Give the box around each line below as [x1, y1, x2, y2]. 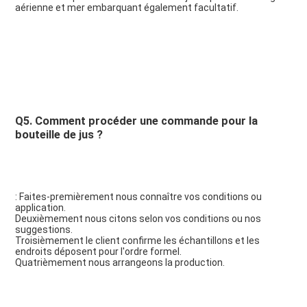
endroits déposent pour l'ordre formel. [14, 246, 182, 258]
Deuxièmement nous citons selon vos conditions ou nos [14, 213, 261, 225]
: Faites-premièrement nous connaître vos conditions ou [14, 191, 262, 203]
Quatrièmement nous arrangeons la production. [14, 257, 225, 269]
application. [14, 202, 66, 214]
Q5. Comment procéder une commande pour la [14, 114, 258, 128]
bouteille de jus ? [14, 128, 103, 142]
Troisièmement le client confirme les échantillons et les [14, 235, 260, 247]
